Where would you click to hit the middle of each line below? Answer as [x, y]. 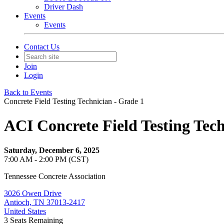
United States [25, 211]
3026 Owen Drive [33, 193]
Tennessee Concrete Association [55, 176]
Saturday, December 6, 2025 [52, 150]
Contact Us [42, 47]
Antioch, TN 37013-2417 [44, 202]
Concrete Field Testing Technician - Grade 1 [74, 101]
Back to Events [28, 92]
